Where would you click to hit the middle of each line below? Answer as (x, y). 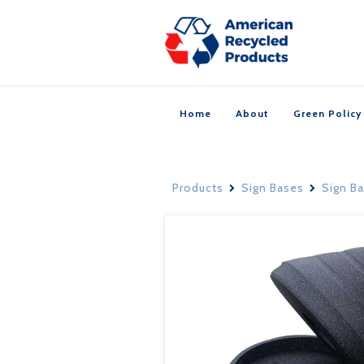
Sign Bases (273, 188)
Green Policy (327, 113)
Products (198, 188)
